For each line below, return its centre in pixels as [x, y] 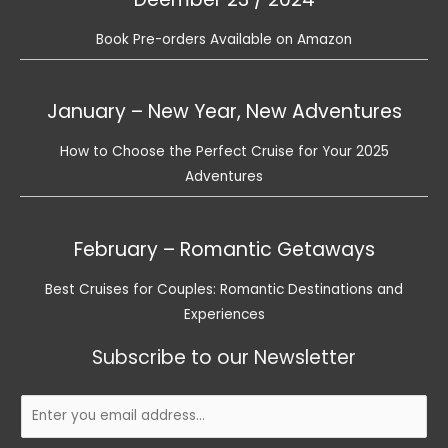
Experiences [224, 314]
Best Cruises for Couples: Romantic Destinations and [224, 289]
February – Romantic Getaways [224, 249]
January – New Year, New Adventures [224, 112]
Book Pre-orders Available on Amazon [224, 39]
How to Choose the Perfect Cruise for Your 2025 [224, 152]
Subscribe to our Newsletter [224, 357]
